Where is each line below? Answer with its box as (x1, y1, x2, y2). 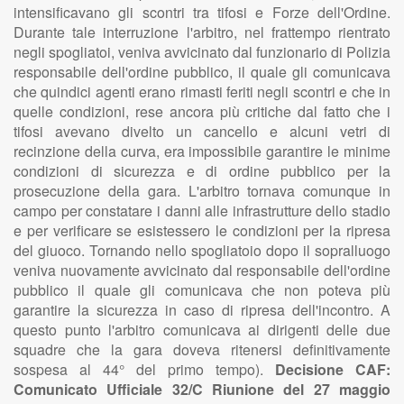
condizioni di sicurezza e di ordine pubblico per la (14, 161, 390, 181)
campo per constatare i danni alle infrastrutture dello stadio (14, 200, 390, 221)
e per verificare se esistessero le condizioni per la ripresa (14, 220, 390, 241)
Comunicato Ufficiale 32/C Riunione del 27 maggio (14, 379, 390, 399)
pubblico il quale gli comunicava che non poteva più (14, 280, 390, 300)
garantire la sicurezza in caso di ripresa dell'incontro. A (14, 299, 390, 320)
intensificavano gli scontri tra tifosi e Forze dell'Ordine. (14, 2, 390, 23)
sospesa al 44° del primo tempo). (14, 359, 275, 380)
